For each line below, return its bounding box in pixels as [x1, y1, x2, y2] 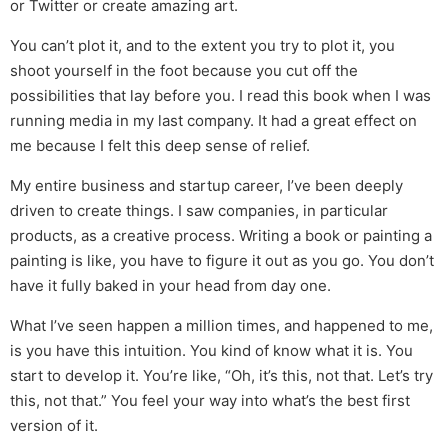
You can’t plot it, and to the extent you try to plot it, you [10, 36, 395, 56]
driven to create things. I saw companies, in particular [10, 201, 388, 221]
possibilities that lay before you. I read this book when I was [10, 86, 431, 106]
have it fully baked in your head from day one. [10, 276, 331, 296]
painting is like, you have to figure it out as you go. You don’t [10, 251, 434, 271]
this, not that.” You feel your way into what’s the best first [10, 391, 410, 411]
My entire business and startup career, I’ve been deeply [10, 176, 403, 196]
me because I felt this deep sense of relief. [10, 136, 310, 156]
